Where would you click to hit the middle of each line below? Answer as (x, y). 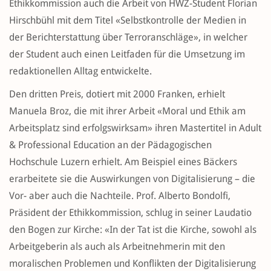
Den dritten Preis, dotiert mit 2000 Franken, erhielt (117, 94)
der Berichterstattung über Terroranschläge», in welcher (128, 38)
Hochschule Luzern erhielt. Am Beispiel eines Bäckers (123, 162)
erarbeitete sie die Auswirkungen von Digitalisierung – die (132, 179)
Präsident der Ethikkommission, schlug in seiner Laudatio (130, 213)
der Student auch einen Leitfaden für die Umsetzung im (127, 54)
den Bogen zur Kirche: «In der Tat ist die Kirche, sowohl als (133, 230)
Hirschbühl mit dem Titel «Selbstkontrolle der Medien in (128, 21)
